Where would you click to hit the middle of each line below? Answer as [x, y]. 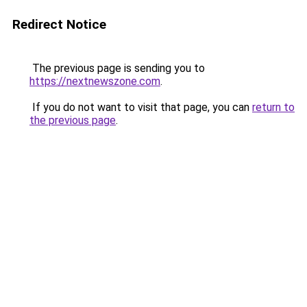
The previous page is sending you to [117, 68]
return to [273, 107]
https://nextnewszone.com [95, 81]
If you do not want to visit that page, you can [141, 107]
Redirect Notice [59, 24]
